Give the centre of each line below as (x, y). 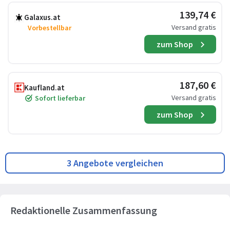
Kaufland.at (44, 88)
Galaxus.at (42, 17)
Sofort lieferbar (60, 98)
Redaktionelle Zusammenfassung (84, 210)
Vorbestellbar (50, 28)
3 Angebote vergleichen (115, 163)
